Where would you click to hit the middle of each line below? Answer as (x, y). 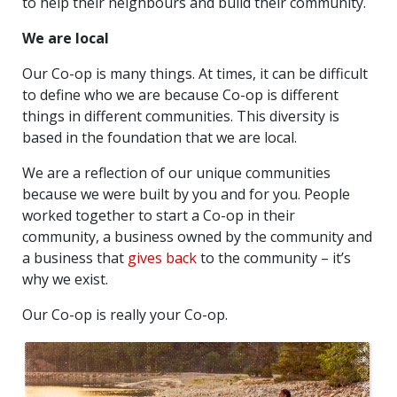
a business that (75, 257)
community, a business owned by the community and (197, 236)
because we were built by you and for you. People (186, 194)
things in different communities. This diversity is (181, 116)
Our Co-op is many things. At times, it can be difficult (195, 73)
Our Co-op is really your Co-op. (125, 314)
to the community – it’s (274, 257)
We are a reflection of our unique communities (176, 172)
